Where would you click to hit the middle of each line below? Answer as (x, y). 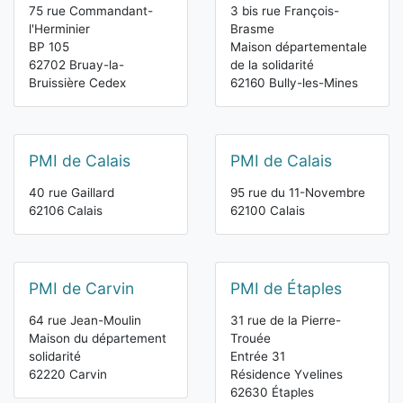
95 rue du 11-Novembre (298, 193)
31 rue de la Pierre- (286, 321)
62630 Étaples (272, 393)
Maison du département (98, 339)
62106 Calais (66, 211)
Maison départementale (299, 47)
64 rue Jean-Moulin (85, 321)
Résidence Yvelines (287, 375)
